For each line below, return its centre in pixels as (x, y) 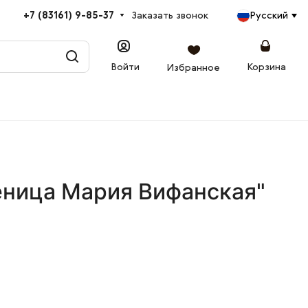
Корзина (267, 67)
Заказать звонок (170, 15)
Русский (269, 15)
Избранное (194, 68)
